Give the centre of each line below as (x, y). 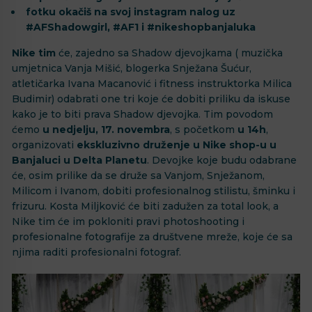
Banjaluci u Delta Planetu (79, 161)
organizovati (44, 145)
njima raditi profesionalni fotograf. (96, 252)
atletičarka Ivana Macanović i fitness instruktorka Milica (152, 84)
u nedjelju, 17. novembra (106, 130)
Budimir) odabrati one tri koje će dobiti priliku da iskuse (151, 99)
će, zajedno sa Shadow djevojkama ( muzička (169, 53)
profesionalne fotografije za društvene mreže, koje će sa (152, 237)
